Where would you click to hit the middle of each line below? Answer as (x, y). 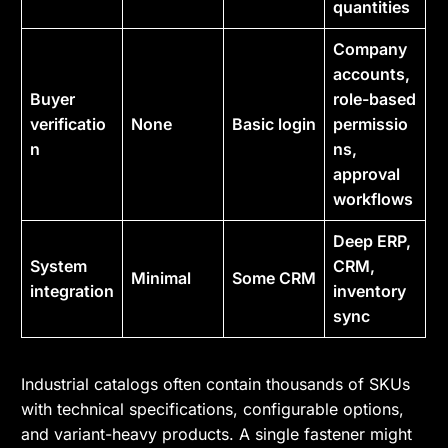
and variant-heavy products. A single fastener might (217, 434)
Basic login (274, 124)
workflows (373, 199)
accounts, (372, 74)
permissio (371, 124)
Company (370, 49)
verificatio (68, 124)
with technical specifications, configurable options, (213, 409)
